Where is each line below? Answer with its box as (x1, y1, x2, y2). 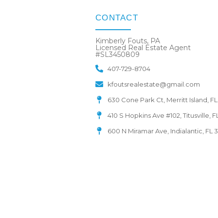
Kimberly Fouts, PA (95, 36, 160, 45)
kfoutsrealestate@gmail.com (107, 80, 200, 88)
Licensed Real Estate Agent (95, 43, 191, 52)
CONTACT (95, 13, 139, 23)
